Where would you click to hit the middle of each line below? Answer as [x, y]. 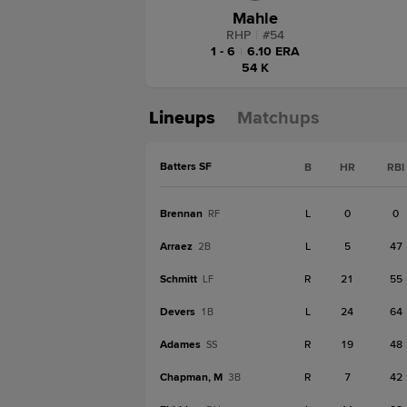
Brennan [181, 214]
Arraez [176, 247]
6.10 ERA [273, 51]
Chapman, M [191, 377]
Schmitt [179, 279]
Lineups [182, 118]
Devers [178, 312]
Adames [180, 345]
